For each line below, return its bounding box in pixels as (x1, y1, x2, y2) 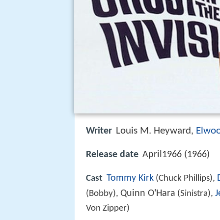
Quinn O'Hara (120, 189, 175, 199)
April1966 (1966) (142, 150, 210, 160)
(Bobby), (86, 189, 120, 199)
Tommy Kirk (107, 173, 154, 184)
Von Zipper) (86, 204, 130, 214)
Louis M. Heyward (116, 126, 191, 136)
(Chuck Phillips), (154, 174, 217, 184)
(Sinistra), (175, 189, 215, 199)
